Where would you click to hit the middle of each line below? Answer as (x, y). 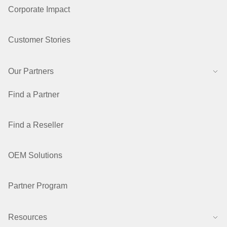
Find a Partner (34, 94)
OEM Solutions (35, 155)
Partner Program (38, 186)
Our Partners (31, 71)
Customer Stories (39, 40)
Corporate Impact (39, 9)
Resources (28, 217)
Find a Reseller (36, 125)
